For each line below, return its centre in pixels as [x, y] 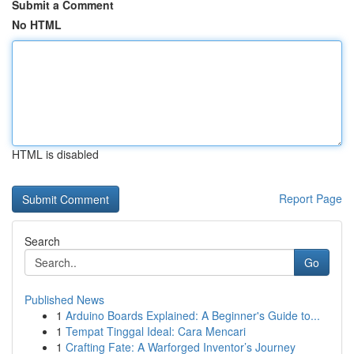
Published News [64, 299]
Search [42, 241]
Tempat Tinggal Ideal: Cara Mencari [156, 331]
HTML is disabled [55, 154]
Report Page [311, 198]
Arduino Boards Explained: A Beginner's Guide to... [193, 315]
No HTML [37, 24]
